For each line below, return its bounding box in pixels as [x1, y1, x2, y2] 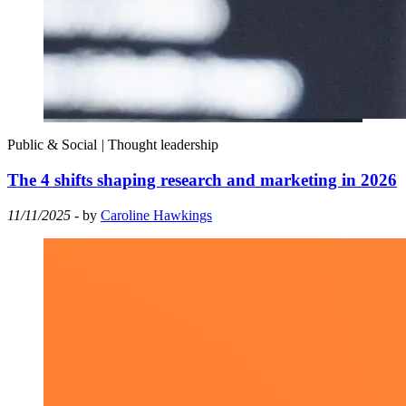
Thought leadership [104, 137, 218, 153]
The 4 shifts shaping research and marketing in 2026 [7, 170, 397, 190]
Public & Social [7, 137, 97, 153]
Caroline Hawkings [101, 207, 212, 223]
